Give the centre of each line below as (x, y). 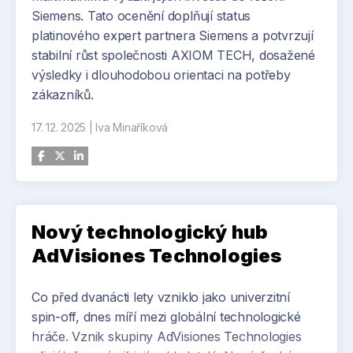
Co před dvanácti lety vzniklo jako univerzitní (161, 297)
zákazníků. (63, 95)
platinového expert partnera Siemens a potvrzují (173, 35)
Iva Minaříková (132, 127)
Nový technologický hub (150, 232)
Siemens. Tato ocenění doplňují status (141, 16)
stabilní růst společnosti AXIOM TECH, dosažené (173, 55)
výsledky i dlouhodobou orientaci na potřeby (161, 75)
